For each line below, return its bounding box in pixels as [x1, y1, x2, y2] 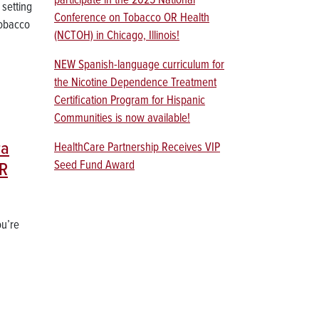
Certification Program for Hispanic [54, 93, 205, 109]
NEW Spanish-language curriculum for [54, 58, 224, 73]
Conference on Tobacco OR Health [54, 11, 209, 26]
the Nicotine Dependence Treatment [54, 75, 216, 91]
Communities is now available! [54, 111, 190, 127]
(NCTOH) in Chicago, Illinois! [54, 28, 179, 44]
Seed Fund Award [54, 158, 135, 174]
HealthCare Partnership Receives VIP [54, 140, 220, 156]
